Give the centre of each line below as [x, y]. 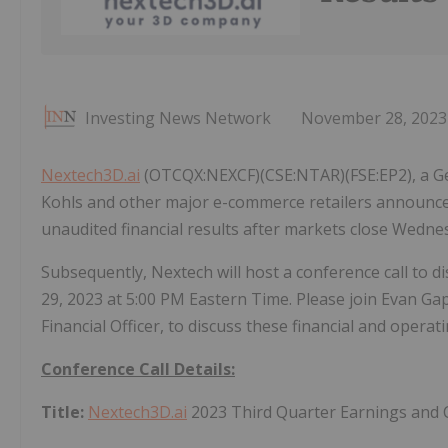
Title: [62, 411]
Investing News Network [178, 117]
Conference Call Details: [138, 368]
